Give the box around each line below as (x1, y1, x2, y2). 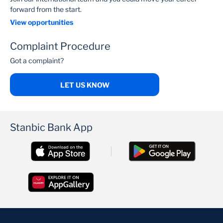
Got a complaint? (10, 56, 64, 65)
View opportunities (10, 18, 73, 26)
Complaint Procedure (10, 40, 111, 52)
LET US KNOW (60, 81, 110, 89)
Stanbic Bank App (10, 121, 93, 133)
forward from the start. (10, 5, 82, 13)
